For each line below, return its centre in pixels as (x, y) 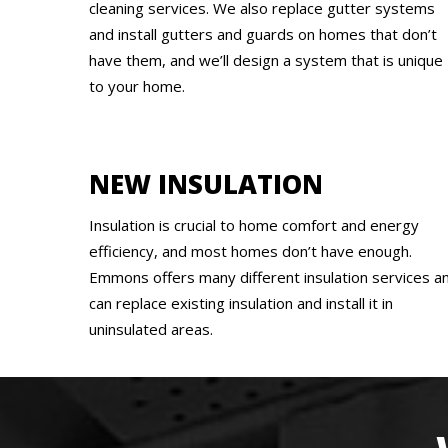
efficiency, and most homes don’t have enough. (250, 250)
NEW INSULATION (206, 183)
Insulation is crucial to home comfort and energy (254, 224)
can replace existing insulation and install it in (241, 302)
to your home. (137, 85)
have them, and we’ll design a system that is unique (266, 59)
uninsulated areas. (151, 328)
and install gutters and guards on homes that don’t (263, 33)
